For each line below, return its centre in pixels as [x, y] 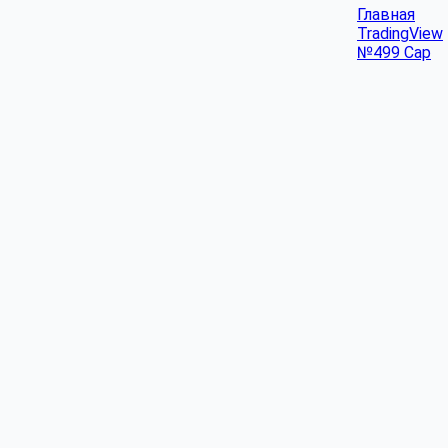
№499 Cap [394, 52]
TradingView [400, 33]
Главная [386, 14]
